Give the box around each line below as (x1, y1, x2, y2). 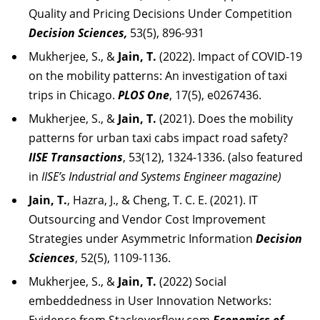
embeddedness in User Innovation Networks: (29, 293, 271, 309)
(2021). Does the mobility (156, 111, 293, 126)
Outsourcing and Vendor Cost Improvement (29, 211, 266, 227)
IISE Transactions (29, 149, 123, 165)
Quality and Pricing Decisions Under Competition (29, 6, 292, 21)
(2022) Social (156, 274, 226, 289)
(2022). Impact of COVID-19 (156, 49, 302, 64)
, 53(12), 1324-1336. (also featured (123, 149, 303, 165)
